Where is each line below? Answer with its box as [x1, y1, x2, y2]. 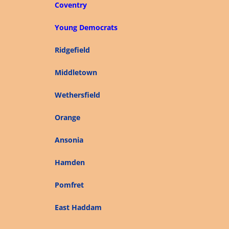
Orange [54, 112, 80, 122]
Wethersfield [54, 90, 100, 100]
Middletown [54, 67, 97, 77]
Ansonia [54, 135, 83, 145]
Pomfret [54, 180, 84, 190]
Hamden [54, 157, 85, 167]
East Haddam [54, 202, 102, 212]
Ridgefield [54, 45, 90, 55]
